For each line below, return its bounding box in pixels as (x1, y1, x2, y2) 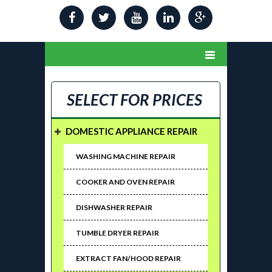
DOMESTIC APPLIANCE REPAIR (66, 126, 197, 137)
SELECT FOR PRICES (67, 90, 202, 110)
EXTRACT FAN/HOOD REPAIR (76, 254, 181, 263)
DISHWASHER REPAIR (76, 203, 152, 212)
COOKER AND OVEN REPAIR (76, 177, 175, 187)
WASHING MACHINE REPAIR (76, 152, 175, 161)
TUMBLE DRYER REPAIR (76, 228, 159, 238)
